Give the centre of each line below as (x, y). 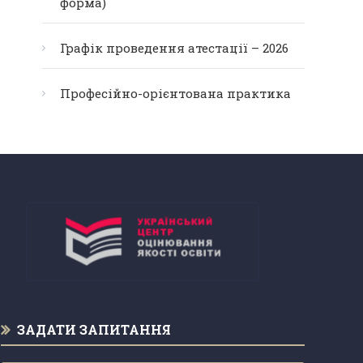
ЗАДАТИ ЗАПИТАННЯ (94, 330)
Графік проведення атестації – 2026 (174, 48)
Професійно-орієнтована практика (175, 93)
